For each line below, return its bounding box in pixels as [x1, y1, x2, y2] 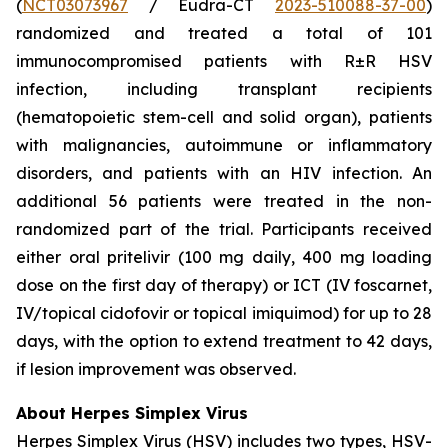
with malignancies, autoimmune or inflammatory [16, 135, 432, 155]
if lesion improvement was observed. [16, 359, 300, 379]
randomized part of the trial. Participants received [16, 219, 432, 239]
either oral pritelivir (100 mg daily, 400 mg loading [16, 247, 432, 267]
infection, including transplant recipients [16, 79, 432, 99]
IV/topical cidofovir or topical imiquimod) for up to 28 [16, 303, 432, 323]
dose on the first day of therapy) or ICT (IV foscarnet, [16, 275, 432, 295]
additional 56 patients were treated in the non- [16, 191, 432, 211]
